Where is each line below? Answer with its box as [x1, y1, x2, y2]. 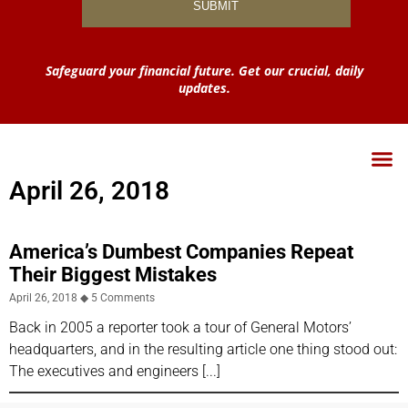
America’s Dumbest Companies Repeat [9, 240, 353, 263]
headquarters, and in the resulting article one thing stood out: [9, 340, 397, 358]
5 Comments [88, 291, 155, 304]
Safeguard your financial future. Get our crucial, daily [45, 61, 363, 79]
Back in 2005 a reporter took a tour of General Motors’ [9, 318, 352, 336]
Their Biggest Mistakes [9, 262, 217, 286]
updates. [178, 78, 230, 97]
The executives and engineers [9, 362, 199, 380]
